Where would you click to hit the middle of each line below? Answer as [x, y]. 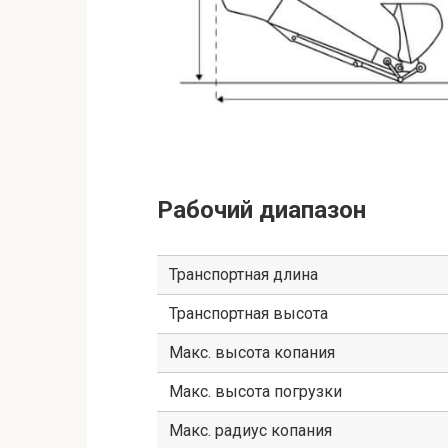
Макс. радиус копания [250, 430]
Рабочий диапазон [261, 209]
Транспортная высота [248, 313]
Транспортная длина [243, 274]
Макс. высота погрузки [255, 391]
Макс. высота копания [252, 352]
